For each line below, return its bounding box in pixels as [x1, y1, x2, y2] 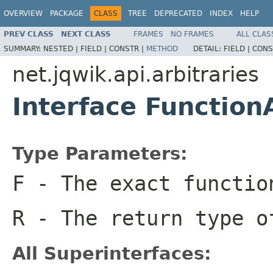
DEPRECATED [154, 9, 202, 18]
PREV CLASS [4, 29, 54, 38]
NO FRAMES [171, 29, 214, 38]
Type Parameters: [12, 143, 188, 164]
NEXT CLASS [61, 29, 111, 38]
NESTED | [43, 44, 80, 53]
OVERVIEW [4, 9, 43, 18]
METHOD [146, 44, 178, 53]
